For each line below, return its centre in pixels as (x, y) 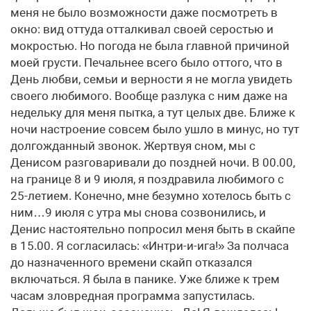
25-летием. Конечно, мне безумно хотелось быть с (151, 196)
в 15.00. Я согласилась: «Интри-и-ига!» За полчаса (150, 246)
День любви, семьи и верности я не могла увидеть (151, 79)
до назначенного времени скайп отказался (131, 262)
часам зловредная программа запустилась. (133, 296)
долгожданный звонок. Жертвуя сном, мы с (133, 146)
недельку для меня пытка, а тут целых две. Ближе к (153, 112)
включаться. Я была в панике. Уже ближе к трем (145, 279)
